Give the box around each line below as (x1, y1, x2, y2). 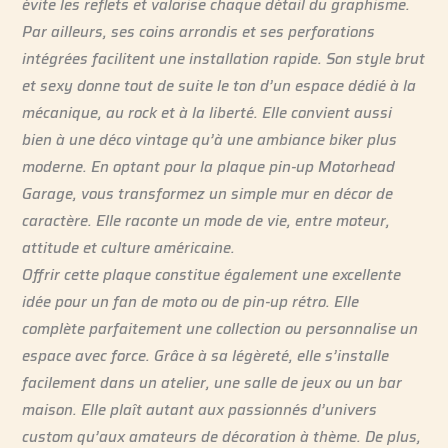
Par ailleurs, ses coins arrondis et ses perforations (22, 19, 376, 43)
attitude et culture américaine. (22, 235, 236, 259)
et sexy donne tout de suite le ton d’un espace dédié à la (22, 73, 417, 97)
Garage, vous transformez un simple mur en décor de (22, 181, 394, 205)
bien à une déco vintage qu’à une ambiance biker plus (22, 127, 398, 151)
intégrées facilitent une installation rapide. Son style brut (22, 46, 426, 70)
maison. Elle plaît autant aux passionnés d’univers (22, 397, 378, 421)
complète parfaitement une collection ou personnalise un (22, 316, 419, 340)
